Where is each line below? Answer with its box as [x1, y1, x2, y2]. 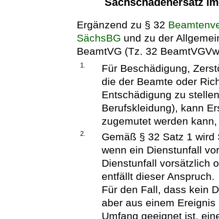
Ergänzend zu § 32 [77, 19, 169, 30]
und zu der [121, 32, 176, 44]
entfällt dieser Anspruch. [102, 171, 215, 182]
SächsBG [77, 32, 121, 44]
